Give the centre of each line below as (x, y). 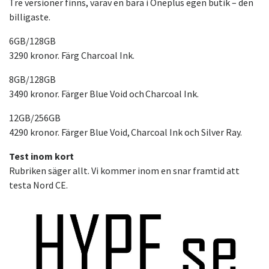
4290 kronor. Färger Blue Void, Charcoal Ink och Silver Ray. (126, 132)
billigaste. (30, 17)
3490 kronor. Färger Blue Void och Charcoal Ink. (104, 94)
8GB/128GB (33, 80)
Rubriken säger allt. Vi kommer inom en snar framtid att (124, 171)
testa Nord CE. (38, 185)
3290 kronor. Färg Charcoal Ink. (72, 56)
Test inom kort (41, 156)
